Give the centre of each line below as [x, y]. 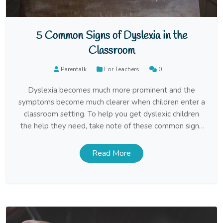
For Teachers [121, 69]
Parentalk [73, 69]
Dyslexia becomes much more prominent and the [111, 90]
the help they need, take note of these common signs [111, 126]
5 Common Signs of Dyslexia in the [111, 36]
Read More [111, 153]
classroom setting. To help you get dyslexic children [111, 114]
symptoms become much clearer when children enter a [111, 102]
